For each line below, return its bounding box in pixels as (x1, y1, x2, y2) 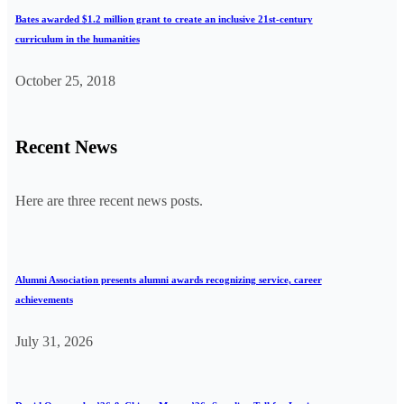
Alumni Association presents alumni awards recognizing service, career (14, 274, 322, 286)
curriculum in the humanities (14, 33, 140, 45)
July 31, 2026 (14, 334, 93, 350)
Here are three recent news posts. (14, 193, 203, 209)
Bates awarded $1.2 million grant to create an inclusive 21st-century (14, 14, 313, 25)
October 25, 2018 (14, 73, 115, 89)
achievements (14, 294, 73, 306)
